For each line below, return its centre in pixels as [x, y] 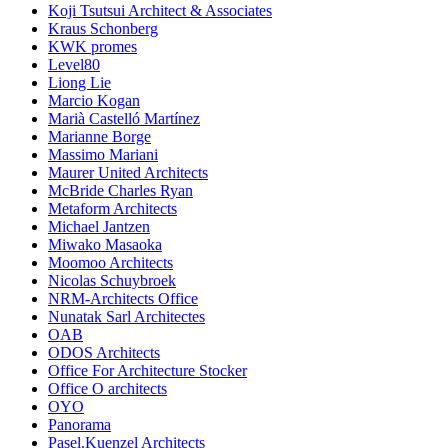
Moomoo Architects [110, 263]
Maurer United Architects [128, 173]
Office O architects [107, 389]
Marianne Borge [99, 137]
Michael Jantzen [99, 227]
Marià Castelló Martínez [124, 119]
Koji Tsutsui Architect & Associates [160, 11]
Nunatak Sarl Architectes [126, 317]
